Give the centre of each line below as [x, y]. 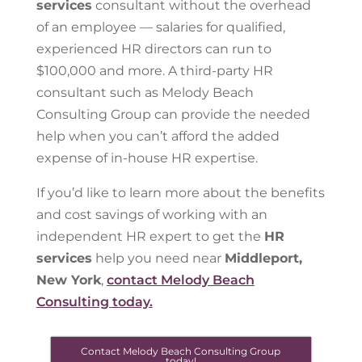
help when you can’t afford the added [158, 136]
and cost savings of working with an [152, 215]
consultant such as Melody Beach [145, 93]
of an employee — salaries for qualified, [160, 27]
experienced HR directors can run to [154, 49]
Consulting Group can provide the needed [173, 114]
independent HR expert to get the [150, 236]
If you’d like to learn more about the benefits [180, 193]
